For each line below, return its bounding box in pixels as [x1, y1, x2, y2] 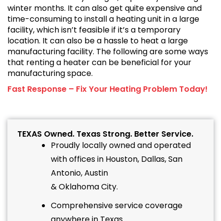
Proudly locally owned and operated [51, 140, 191, 151]
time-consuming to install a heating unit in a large [7, 13, 199, 25]
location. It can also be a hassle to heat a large [7, 35, 188, 47]
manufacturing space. [7, 68, 93, 79]
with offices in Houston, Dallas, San [51, 153, 183, 165]
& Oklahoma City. [51, 181, 118, 193]
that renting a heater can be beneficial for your [7, 57, 191, 69]
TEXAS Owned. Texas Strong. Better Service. [17, 128, 193, 140]
